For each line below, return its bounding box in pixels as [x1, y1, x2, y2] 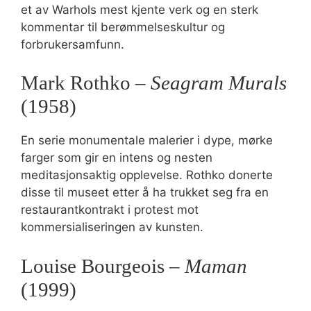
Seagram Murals [151, 72, 287, 94]
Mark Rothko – [21, 72, 151, 94]
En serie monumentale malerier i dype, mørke [21, 133, 273, 147]
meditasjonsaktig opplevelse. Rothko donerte [21, 168, 273, 182]
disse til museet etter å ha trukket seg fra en [21, 185, 269, 199]
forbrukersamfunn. [21, 37, 124, 51]
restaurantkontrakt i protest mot [21, 203, 199, 217]
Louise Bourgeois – [21, 254, 185, 277]
